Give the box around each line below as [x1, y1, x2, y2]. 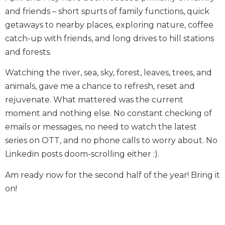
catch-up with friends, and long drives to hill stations [5, 33, 214, 43]
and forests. [5, 47, 51, 57]
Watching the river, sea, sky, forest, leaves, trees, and [5, 68, 212, 78]
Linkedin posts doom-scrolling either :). [5, 149, 159, 159]
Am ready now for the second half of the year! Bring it [5, 170, 220, 180]
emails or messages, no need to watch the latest [5, 122, 197, 132]
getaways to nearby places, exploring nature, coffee [5, 20, 213, 30]
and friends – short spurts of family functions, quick [5, 6, 209, 16]
